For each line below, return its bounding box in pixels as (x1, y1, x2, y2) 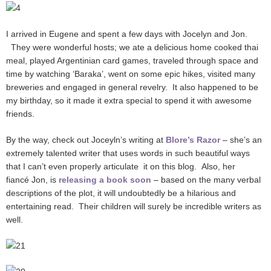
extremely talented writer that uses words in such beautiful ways (6, 148, 250, 158)
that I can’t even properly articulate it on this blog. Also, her (6, 161, 235, 171)
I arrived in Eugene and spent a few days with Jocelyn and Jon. (6, 28, 247, 39)
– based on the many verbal (151, 174, 261, 184)
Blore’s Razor (166, 134, 220, 145)
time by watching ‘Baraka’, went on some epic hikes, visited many (6, 68, 255, 79)
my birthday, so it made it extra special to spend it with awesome (6, 95, 252, 105)
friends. (6, 108, 34, 119)
